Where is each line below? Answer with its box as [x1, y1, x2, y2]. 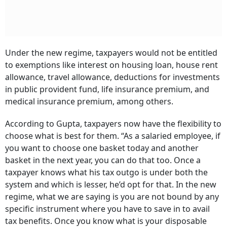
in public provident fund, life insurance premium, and [5, 84, 209, 95]
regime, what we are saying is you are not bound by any [5, 191, 219, 203]
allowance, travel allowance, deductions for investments [5, 71, 220, 83]
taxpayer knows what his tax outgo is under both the [5, 167, 208, 178]
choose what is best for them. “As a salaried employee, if [5, 130, 220, 142]
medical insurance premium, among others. [5, 96, 175, 107]
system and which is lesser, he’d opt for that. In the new [5, 179, 216, 191]
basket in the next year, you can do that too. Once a [5, 155, 201, 166]
